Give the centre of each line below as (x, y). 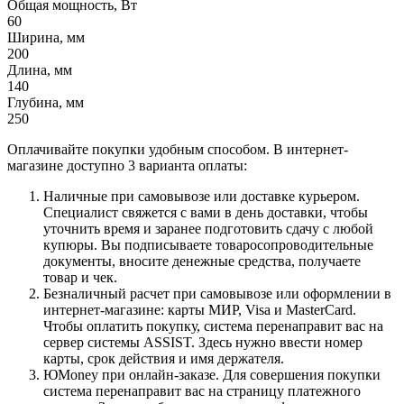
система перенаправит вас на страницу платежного (202, 390)
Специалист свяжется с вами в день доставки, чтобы (206, 212)
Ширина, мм (46, 37)
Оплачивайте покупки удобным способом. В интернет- (178, 149)
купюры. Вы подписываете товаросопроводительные (208, 244)
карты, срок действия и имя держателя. (164, 358)
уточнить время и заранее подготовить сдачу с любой (208, 228)
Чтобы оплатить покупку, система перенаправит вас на (213, 326)
